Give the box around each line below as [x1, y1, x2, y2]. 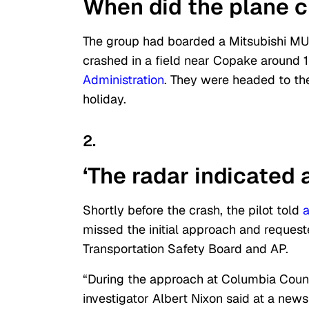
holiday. [83, 91, 126, 108]
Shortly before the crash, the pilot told [83, 202, 299, 219]
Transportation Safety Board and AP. [83, 241, 288, 257]
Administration [83, 72, 164, 88]
